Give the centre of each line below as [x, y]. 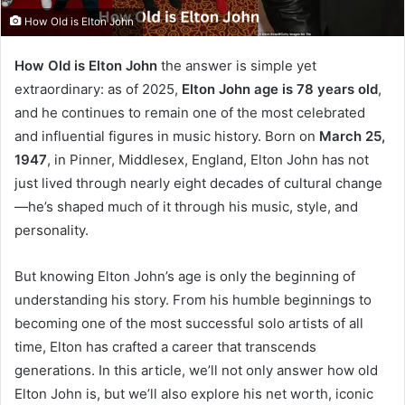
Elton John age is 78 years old [280, 89]
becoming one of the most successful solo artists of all [189, 323]
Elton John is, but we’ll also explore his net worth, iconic [194, 393]
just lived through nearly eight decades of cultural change [198, 183]
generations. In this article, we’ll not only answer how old [196, 370]
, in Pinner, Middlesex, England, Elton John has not [208, 159]
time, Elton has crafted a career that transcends [165, 346]
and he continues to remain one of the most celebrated [190, 112]
